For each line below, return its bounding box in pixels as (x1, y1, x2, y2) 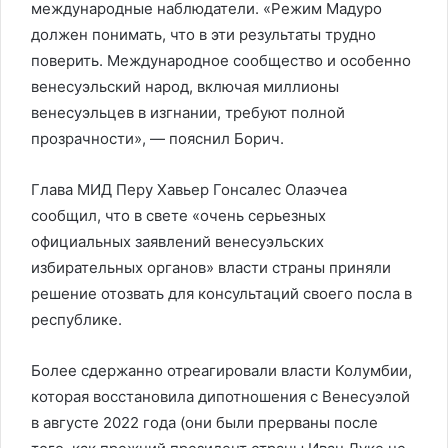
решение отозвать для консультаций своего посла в (31, 284, 412, 303)
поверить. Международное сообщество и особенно (31, 51, 411, 70)
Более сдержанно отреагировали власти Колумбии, (31, 361, 412, 380)
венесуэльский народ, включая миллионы (31, 77, 339, 96)
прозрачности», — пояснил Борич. (31, 129, 284, 148)
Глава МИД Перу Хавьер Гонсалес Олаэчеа (31, 180, 347, 199)
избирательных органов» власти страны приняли (31, 258, 391, 277)
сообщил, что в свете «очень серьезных (31, 206, 326, 225)
